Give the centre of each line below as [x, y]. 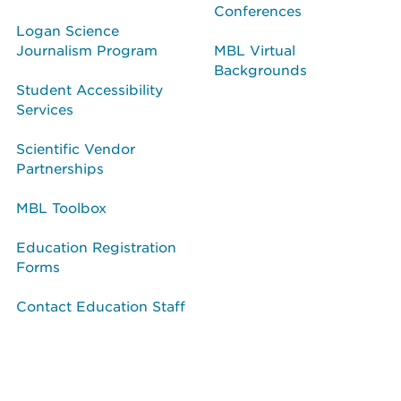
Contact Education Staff [101, 305]
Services [45, 108]
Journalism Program [87, 49]
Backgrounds [260, 69]
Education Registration [96, 246]
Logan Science [68, 30]
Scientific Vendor [76, 148]
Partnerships [60, 167]
